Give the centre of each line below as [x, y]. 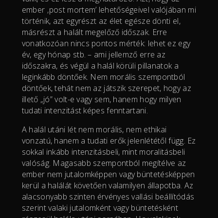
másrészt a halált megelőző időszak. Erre [94, 32]
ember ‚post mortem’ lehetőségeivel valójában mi [109, 9]
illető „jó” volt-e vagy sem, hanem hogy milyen [101, 99]
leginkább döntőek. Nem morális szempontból [103, 77]
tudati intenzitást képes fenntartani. [85, 110]
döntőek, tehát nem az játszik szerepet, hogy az [106, 88]
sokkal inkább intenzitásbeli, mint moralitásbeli [103, 152]
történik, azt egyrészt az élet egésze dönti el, [101, 21]
